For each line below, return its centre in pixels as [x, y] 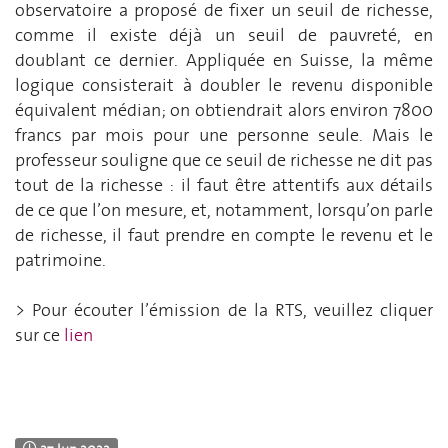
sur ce [39, 334]
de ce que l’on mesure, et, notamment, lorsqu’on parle [224, 209]
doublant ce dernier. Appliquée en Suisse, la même [224, 59]
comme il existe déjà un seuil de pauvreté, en [224, 34]
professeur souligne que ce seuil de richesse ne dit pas [224, 159]
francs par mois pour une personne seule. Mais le [224, 134]
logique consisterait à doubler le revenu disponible [224, 84]
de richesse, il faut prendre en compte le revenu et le [224, 234]
